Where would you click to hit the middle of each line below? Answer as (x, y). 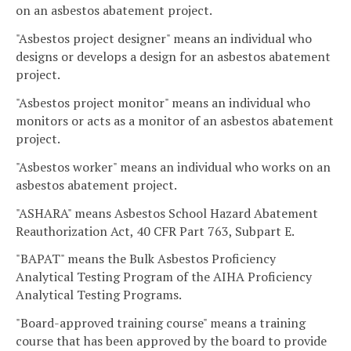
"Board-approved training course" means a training (161, 323)
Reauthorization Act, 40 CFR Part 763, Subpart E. (155, 231)
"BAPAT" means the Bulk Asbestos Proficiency (146, 259)
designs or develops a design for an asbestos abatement (173, 57)
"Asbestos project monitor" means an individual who (163, 102)
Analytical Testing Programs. (99, 295)
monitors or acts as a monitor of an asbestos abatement (175, 120)
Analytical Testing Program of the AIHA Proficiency (164, 277)
